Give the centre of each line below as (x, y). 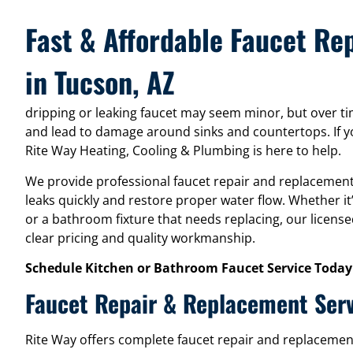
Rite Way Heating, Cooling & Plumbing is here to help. (183, 151)
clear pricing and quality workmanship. (140, 238)
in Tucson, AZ (100, 82)
